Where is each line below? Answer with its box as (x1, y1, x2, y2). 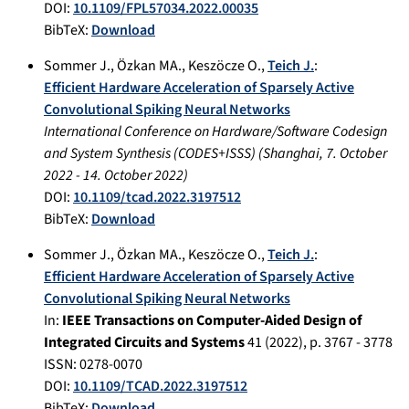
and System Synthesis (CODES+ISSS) (44, 142, 256, 163)
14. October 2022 (83, 164, 184, 185)
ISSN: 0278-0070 (44, 353, 142, 374)
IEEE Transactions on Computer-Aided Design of (62, 309, 362, 330)
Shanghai (263, 142, 320, 163)
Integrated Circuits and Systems (44, 331, 245, 352)
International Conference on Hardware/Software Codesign (44, 121, 387, 142)
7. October (326, 142, 387, 163)
